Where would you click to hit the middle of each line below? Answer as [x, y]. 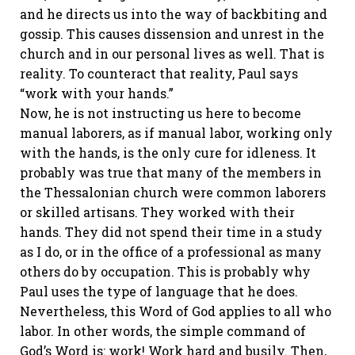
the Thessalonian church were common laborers [173, 192]
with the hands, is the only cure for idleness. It [168, 153]
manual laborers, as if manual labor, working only [176, 133]
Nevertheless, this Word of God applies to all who [176, 311]
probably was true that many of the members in [171, 172]
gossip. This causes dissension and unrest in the [172, 34]
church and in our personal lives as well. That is [172, 53]
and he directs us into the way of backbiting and [174, 14]
